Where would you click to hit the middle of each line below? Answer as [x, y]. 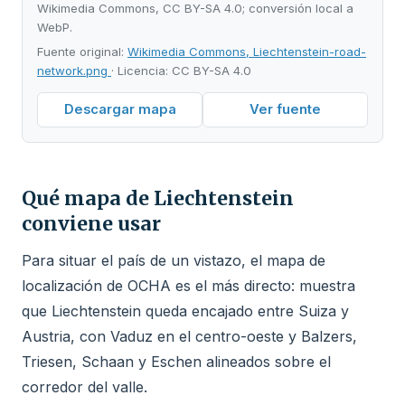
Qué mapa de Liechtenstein [158, 198]
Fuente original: [82, 51]
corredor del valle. [85, 386]
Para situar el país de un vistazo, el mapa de [174, 260]
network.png [74, 70]
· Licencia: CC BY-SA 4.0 [181, 70]
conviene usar [91, 223]
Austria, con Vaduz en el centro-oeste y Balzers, [189, 336]
